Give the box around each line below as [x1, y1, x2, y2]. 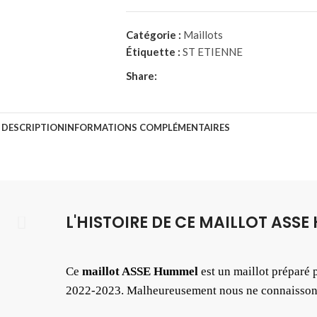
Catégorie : [125, 28, 181, 41]
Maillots [183, 28, 223, 41]
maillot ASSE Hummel [79, 265, 201, 278]
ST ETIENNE [182, 45, 243, 58]
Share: [125, 69, 157, 82]
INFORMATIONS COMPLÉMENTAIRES [64, 122, 230, 133]
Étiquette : [125, 45, 180, 58]
